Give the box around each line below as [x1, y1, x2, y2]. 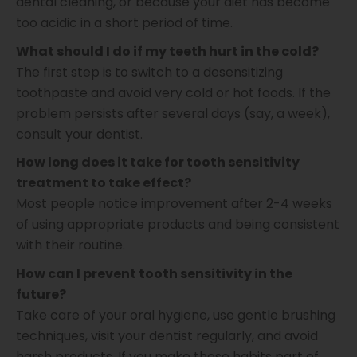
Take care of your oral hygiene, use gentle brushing [16, 305, 335, 324]
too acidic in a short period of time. [16, 14, 233, 33]
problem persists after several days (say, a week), [16, 104, 330, 123]
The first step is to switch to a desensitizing [16, 62, 283, 81]
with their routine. [16, 236, 125, 255]
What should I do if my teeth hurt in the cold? [16, 41, 319, 61]
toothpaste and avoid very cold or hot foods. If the [16, 83, 331, 102]
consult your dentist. [16, 124, 143, 143]
